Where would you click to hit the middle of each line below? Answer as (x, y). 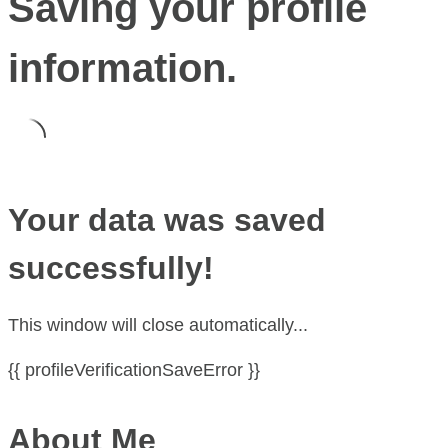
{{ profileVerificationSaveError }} (134, 369)
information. (122, 67)
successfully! (111, 267)
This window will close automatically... (158, 324)
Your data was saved (167, 219)
